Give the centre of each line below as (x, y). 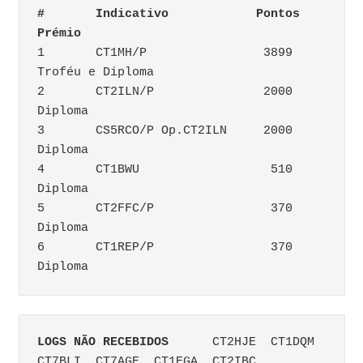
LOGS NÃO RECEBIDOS (103, 343)
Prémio (59, 33)
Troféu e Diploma (96, 72)
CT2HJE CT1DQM (190, 343)
